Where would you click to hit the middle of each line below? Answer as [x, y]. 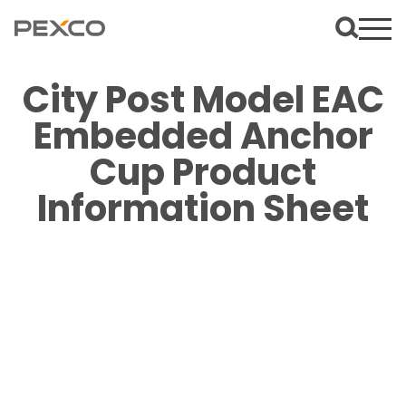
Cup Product [203, 172]
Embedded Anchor [203, 136]
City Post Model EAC [203, 100]
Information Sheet [203, 208]
